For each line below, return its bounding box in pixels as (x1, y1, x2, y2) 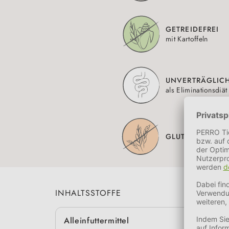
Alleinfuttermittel (64, 215, 129, 227)
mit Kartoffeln (166, 34, 208, 44)
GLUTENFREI (166, 131, 213, 142)
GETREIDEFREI (166, 24, 219, 35)
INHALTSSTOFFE (55, 187, 122, 199)
